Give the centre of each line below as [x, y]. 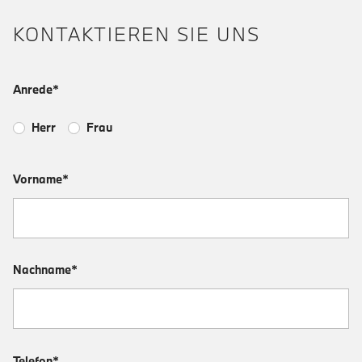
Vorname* [41, 179]
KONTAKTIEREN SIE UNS [137, 34]
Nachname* [45, 270]
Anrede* [36, 90]
